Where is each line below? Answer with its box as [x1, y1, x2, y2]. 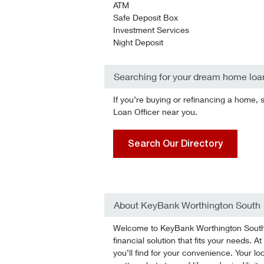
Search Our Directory [128, 138, 223, 149]
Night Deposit [113, 37, 163, 47]
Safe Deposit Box [113, 12, 178, 22]
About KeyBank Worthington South [114, 199, 260, 210]
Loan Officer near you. [113, 107, 197, 117]
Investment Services [113, 25, 189, 35]
